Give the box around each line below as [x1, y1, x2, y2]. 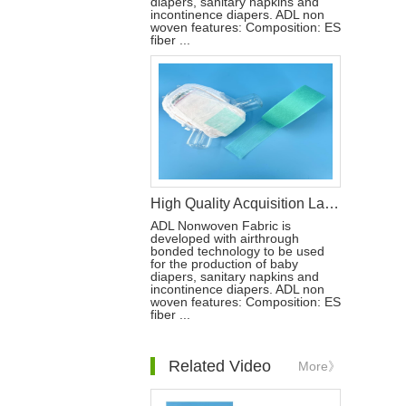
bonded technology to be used [150, 244, 324, 258]
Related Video [169, 357, 271, 375]
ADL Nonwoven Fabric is [150, 218, 291, 233]
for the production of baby [150, 256, 298, 271]
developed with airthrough [150, 231, 299, 246]
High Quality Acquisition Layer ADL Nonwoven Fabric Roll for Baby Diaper [324, 196, 339, 211]
